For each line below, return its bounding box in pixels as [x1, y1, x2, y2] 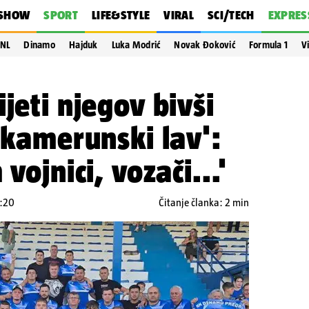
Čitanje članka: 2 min [159, 197, 249, 208]
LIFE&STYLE [91, 8, 150, 22]
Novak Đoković [174, 39, 235, 50]
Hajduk [69, 39, 98, 50]
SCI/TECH [207, 8, 255, 22]
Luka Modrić [111, 39, 161, 50]
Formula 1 [248, 39, 288, 50]
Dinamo [23, 39, 55, 50]
